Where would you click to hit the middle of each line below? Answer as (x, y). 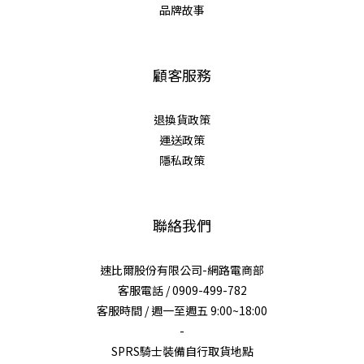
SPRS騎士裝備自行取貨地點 (182, 351)
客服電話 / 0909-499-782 (182, 290)
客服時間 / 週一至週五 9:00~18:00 (182, 310)
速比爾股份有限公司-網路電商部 (182, 270)
